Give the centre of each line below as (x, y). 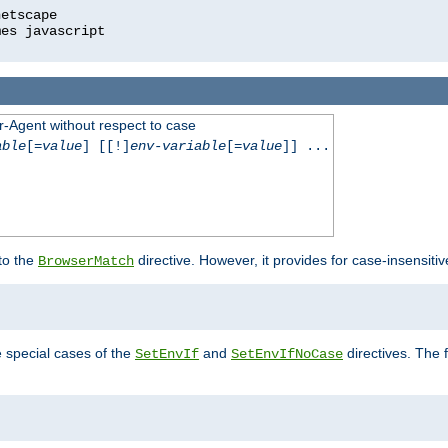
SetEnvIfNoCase (287, 354)
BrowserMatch (86, 261)
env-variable (177, 146)
